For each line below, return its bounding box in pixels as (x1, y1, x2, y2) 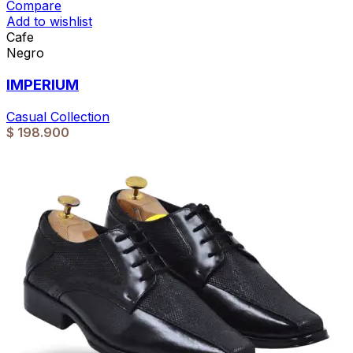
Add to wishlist (6, 13, 92, 30)
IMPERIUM (6, 76, 79, 95)
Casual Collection (6, 108, 110, 124)
